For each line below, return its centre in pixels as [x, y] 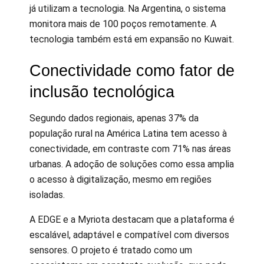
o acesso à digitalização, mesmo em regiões [121, 179]
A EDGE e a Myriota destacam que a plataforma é [132, 219]
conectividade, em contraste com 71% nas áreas [130, 148]
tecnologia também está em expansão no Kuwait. [132, 39]
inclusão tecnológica [102, 92]
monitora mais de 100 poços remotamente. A [123, 24]
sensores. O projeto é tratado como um [111, 250]
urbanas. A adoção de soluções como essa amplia [132, 164]
